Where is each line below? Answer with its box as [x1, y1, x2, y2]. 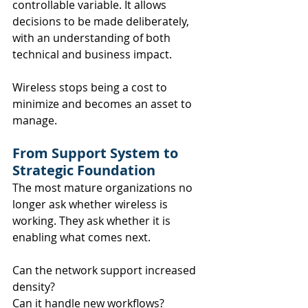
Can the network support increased [12, 262, 199, 278]
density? [12, 278, 58, 294]
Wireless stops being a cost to [12, 79, 170, 95]
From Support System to [12, 143, 181, 162]
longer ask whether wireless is [12, 196, 170, 212]
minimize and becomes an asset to [12, 96, 195, 111]
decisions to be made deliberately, [12, 13, 192, 29]
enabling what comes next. [12, 229, 151, 245]
